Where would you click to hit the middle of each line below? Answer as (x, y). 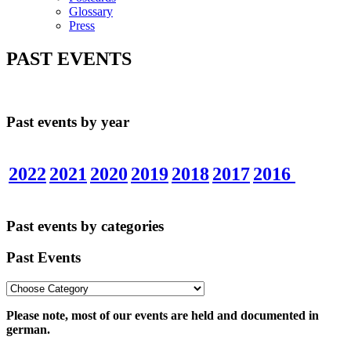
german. (28, 329)
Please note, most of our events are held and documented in (163, 315)
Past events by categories (85, 226)
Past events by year (68, 122)
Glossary (91, 11)
